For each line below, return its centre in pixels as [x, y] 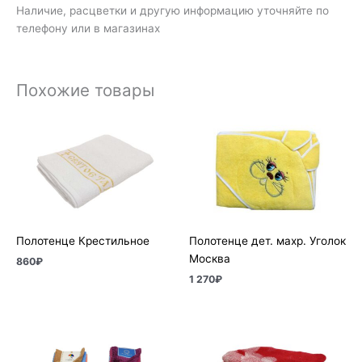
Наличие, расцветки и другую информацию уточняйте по [173, 11]
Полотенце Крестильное [83, 241]
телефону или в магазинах [88, 29]
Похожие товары [85, 90]
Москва [210, 259]
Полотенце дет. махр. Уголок [267, 241]
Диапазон [273, 324]
